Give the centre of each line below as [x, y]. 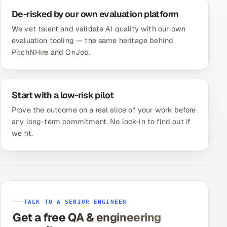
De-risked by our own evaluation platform [95, 14]
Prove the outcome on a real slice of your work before [104, 110]
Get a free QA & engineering [87, 217]
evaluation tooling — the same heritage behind [93, 41]
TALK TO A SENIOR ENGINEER [75, 202]
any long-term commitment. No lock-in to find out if [101, 122]
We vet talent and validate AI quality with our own [99, 29]
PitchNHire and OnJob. [51, 52]
